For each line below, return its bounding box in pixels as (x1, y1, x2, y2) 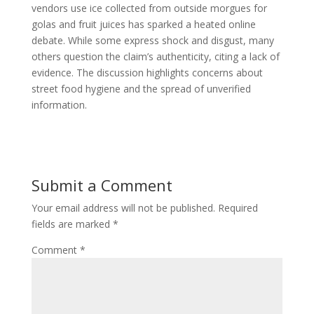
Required (217, 201, 258, 214)
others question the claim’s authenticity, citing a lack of (31, 50, 280, 63)
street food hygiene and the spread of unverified (31, 82, 251, 95)
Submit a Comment (31, 175, 172, 196)
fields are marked (31, 217, 113, 231)
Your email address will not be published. (31, 201, 215, 214)
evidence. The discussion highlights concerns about (31, 66, 263, 79)
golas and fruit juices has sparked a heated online (31, 18, 256, 31)
